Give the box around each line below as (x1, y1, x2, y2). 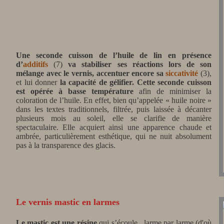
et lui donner (16, 78, 60, 86)
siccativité (165, 69, 198, 77)
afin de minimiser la (133, 87, 211, 95)
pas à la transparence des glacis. (16, 141, 115, 149)
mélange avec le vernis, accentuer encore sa (16, 69, 163, 77)
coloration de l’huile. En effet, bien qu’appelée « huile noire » (16, 96, 211, 104)
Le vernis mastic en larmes (16, 197, 119, 207)
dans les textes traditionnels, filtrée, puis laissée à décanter (16, 105, 211, 113)
